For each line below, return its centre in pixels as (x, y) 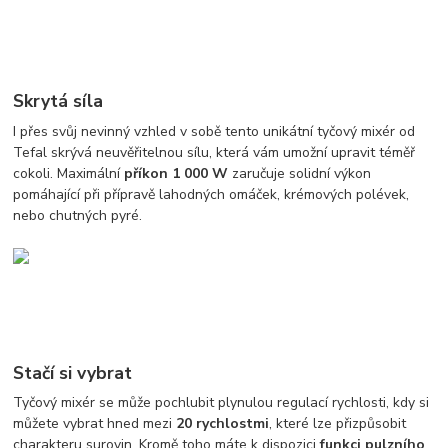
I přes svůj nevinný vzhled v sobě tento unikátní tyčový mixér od (214, 131)
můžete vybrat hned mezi (95, 424)
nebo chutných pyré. (78, 215)
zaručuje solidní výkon (300, 173)
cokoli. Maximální (67, 173)
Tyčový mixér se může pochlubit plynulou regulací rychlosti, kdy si (221, 403)
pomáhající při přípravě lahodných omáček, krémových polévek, (211, 194)
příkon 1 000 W (174, 173)
